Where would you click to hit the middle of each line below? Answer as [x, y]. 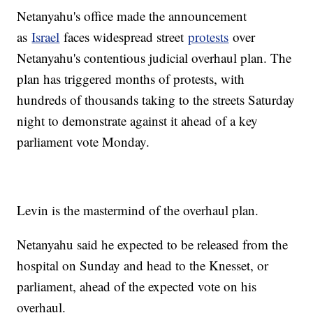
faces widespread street [124, 37]
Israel [46, 37]
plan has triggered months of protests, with [131, 79]
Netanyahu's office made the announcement [132, 16]
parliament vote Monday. [83, 142]
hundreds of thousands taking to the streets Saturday [156, 100]
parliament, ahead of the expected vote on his [137, 286]
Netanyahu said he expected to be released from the [153, 245]
